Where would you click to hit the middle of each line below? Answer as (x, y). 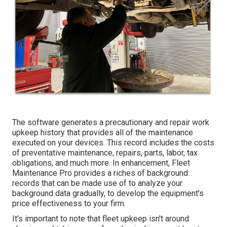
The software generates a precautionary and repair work (111, 123)
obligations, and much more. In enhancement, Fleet (101, 163)
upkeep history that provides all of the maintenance (103, 133)
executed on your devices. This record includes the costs (113, 143)
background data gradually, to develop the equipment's (108, 194)
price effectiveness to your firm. (69, 204)
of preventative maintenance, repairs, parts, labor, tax (105, 153)
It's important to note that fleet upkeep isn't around (101, 219)
